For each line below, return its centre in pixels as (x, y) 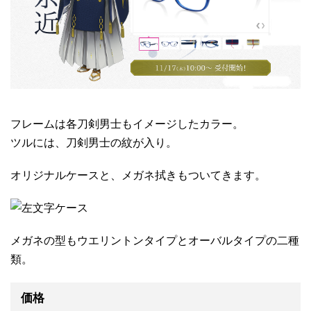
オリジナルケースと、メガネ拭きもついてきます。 (138, 176)
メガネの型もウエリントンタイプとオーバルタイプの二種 (155, 241)
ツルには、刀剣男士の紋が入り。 (94, 143)
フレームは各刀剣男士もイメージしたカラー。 (127, 124)
